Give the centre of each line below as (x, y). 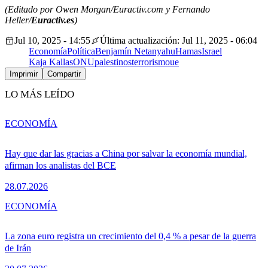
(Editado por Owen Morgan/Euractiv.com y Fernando (107, 10)
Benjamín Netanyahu (135, 51)
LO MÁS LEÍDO (39, 95)
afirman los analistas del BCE (60, 165)
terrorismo (151, 62)
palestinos (113, 62)
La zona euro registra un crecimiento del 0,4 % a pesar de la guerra (130, 236)
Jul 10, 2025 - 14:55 (52, 41)
